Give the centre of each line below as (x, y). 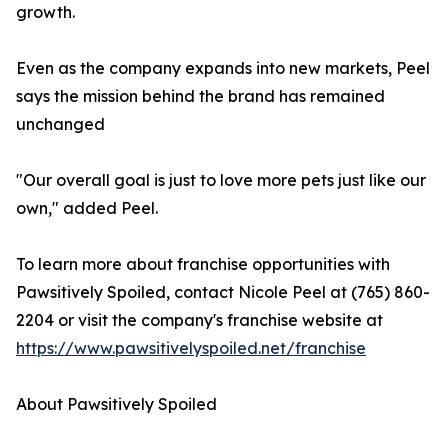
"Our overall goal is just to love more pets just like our (221, 180)
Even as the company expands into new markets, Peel (223, 68)
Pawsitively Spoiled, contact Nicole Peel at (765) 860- (223, 292)
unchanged (60, 124)
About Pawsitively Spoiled (116, 404)
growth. (45, 12)
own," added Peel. (87, 208)
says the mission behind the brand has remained (200, 96)
